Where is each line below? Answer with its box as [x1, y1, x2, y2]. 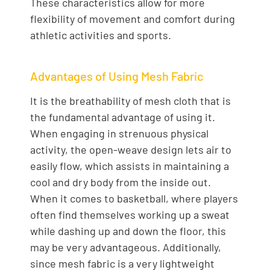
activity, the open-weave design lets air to [30, 143, 231, 157]
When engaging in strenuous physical [30, 127, 209, 140]
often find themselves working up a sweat [30, 208, 230, 222]
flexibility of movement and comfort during [30, 11, 235, 25]
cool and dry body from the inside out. [30, 175, 211, 189]
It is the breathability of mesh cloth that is [30, 94, 231, 108]
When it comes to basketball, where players [30, 192, 238, 206]
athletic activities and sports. [30, 28, 171, 42]
